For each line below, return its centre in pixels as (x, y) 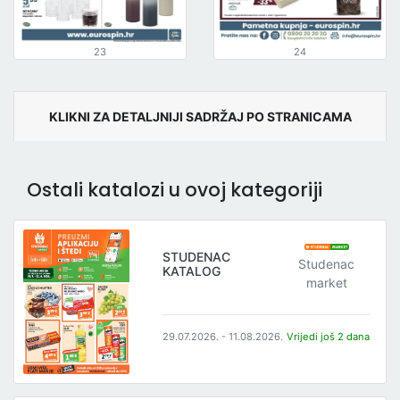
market (326, 283)
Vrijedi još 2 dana (329, 337)
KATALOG (192, 271)
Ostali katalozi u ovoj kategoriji (175, 189)
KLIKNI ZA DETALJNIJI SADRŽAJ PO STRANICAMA (200, 116)
